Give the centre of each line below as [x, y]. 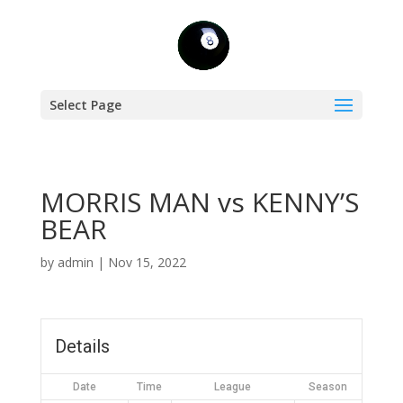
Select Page [85, 105]
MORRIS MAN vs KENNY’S [199, 202]
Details [82, 346]
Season [327, 387]
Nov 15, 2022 [147, 262]
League [232, 387]
